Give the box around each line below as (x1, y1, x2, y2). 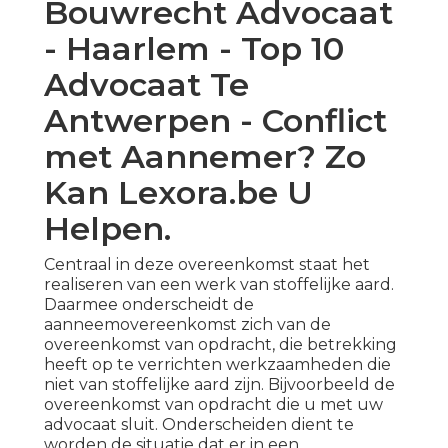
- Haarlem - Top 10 (44, 29, 344, 69)
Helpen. (44, 209, 171, 249)
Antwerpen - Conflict (44, 101, 387, 141)
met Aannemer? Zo (44, 137, 366, 177)
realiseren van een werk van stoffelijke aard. (44, 275, 394, 295)
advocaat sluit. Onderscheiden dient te (44, 415, 354, 435)
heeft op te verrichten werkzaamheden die (44, 355, 391, 375)
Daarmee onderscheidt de (44, 295, 254, 315)
